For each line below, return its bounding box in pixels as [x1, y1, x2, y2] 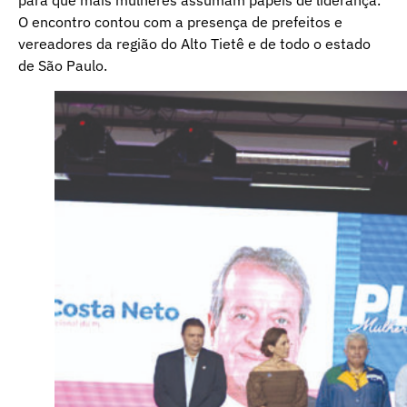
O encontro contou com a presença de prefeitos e [18, 12, 342, 31]
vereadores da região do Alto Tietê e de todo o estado [18, 34, 371, 53]
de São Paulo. [18, 55, 107, 74]
